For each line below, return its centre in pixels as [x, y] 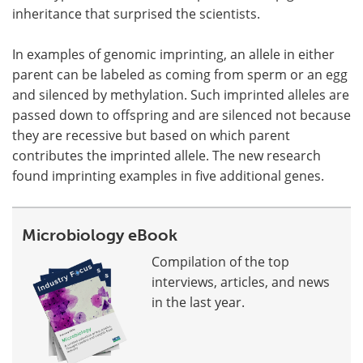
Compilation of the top [220, 262]
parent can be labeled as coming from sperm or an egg [180, 75]
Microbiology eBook [100, 235]
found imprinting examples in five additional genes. [170, 176]
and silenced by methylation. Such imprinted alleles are [181, 95]
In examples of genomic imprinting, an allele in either [173, 54]
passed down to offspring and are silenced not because [181, 115]
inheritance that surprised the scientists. [136, 14]
